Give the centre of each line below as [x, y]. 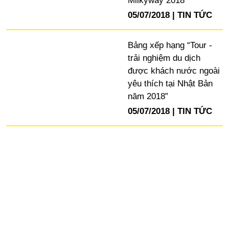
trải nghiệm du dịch [164, 58]
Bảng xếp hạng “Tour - [170, 45]
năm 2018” [148, 97]
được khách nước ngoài [174, 71]
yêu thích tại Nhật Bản [170, 84]
